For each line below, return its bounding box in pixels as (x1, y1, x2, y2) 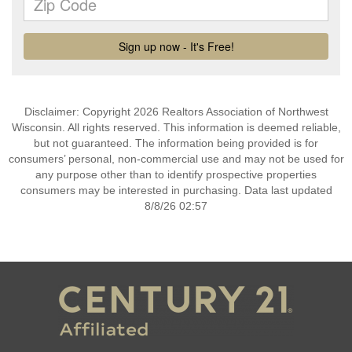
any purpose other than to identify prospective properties (35, 168, 317, 181)
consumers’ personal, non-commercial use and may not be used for (8, 152, 344, 165)
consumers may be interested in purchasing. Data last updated (20, 184, 332, 196)
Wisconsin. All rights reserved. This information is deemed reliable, (11, 121, 341, 134)
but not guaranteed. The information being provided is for (34, 137, 318, 149)
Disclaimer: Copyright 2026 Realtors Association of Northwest (24, 105, 328, 118)
